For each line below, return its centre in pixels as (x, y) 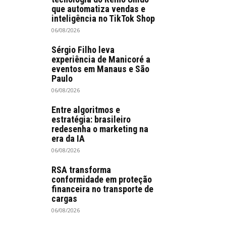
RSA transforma (81, 170)
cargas (64, 199)
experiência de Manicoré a (101, 60)
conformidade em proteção (102, 180)
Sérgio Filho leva (83, 50)
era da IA (68, 139)
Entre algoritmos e (86, 110)
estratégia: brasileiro (91, 120)
